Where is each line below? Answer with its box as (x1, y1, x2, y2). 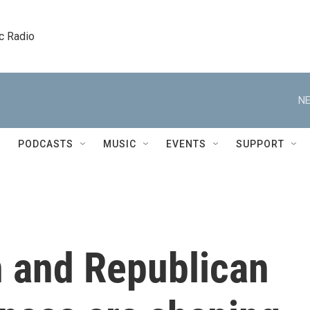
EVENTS (166, 138, 206, 149)
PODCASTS (18, 138, 73, 149)
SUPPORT (236, 138, 284, 149)
